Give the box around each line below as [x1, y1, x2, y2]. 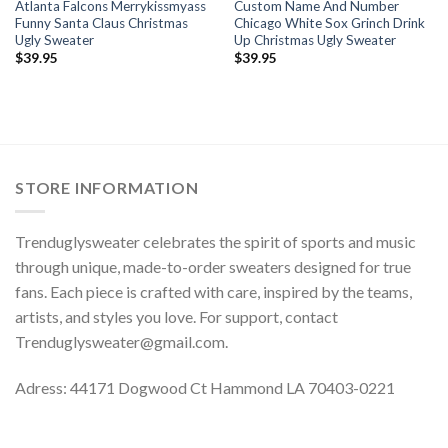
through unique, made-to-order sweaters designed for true [15, 257, 411, 277]
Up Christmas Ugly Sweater [233, 31, 396, 48]
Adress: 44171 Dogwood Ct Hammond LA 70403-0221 [15, 378, 395, 398]
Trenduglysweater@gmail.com [15, 332, 225, 352]
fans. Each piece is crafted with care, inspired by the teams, [15, 282, 412, 302]
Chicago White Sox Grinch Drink [233, 14, 425, 31]
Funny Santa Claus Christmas [14, 14, 188, 31]
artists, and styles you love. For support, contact [15, 307, 338, 327]
